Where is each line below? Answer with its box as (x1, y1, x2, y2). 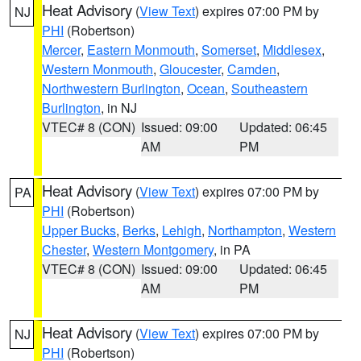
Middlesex (263, 40, 322, 59)
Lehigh (162, 221, 201, 239)
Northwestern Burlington (42, 79, 180, 98)
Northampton (208, 221, 282, 239)
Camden (227, 60, 276, 78)
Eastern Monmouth (87, 40, 195, 59)
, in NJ (101, 98, 137, 117)
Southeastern (231, 79, 308, 98)
